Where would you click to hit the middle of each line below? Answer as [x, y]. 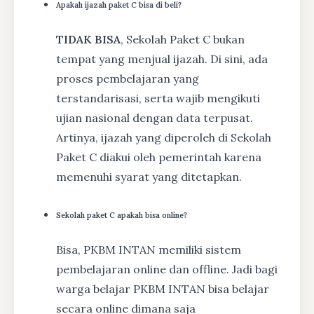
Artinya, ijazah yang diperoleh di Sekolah [164, 137]
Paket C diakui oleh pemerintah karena [159, 157]
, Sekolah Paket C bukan [183, 39]
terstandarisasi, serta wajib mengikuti [158, 98]
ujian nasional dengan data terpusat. [155, 117]
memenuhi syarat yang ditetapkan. [149, 176]
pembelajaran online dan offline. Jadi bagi [167, 269]
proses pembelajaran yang [128, 78]
